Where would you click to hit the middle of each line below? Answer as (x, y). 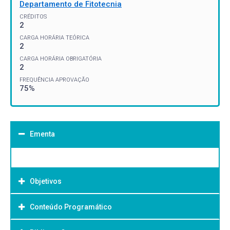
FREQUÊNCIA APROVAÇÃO (54, 80)
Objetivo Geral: (46, 210)
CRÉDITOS (33, 16)
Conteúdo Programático (71, 207)
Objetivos (46, 181)
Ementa (42, 134)
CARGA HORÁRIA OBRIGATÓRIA (61, 59)
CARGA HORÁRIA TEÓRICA (54, 37)
